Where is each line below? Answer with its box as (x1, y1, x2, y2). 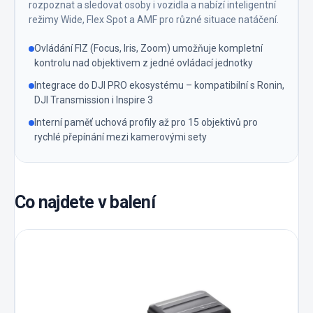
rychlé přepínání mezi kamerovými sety (34, 131, 207, 143)
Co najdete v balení (15, 192, 155, 213)
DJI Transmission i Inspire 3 (34, 94, 153, 106)
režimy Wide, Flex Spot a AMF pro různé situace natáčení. (29, 14, 279, 26)
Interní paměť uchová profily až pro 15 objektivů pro (34, 117, 258, 129)
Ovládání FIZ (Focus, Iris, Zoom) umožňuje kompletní (34, 43, 263, 54)
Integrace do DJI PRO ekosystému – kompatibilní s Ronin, (34, 80, 284, 92)
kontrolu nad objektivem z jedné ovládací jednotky (34, 57, 253, 69)
